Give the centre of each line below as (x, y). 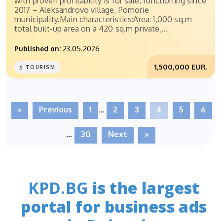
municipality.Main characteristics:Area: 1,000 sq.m (103, 19)
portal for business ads (114, 206)
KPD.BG (58, 187)
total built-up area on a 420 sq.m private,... (91, 29)
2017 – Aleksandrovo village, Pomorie (82, 10)
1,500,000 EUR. (181, 67)
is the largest (144, 187)
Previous (55, 110)
